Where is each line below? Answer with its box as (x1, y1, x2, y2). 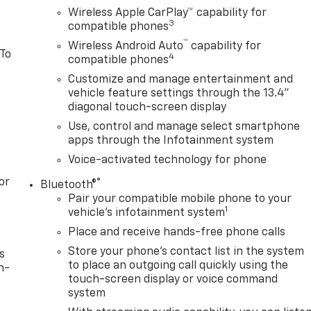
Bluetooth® (40, 180, 97, 192)
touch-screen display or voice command (68, 274, 278, 286)
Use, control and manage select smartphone (68, 121, 301, 133)
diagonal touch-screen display (68, 102, 227, 114)
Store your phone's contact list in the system (68, 246, 305, 258)
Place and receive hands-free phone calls (68, 227, 286, 239)
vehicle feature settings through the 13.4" (68, 88, 290, 100)
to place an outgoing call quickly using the (68, 260, 289, 272)
